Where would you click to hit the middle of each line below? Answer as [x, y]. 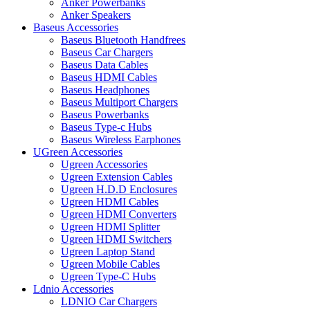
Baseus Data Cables [104, 64]
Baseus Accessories [76, 27]
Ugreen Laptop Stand [108, 251]
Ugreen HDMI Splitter [110, 226]
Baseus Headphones [105, 89]
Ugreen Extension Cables [117, 176]
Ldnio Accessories [73, 289]
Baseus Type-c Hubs [106, 127]
